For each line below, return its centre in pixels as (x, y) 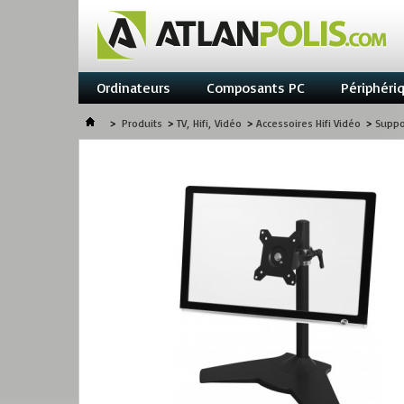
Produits (142, 123)
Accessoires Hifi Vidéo (308, 123)
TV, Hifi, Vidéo (209, 123)
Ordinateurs (133, 87)
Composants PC (256, 87)
